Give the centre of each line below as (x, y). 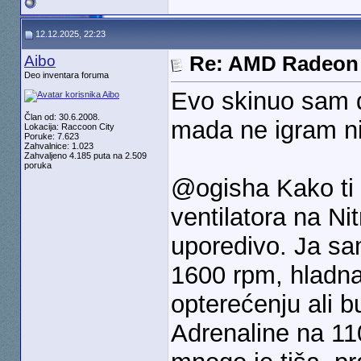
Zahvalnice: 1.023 (58, 146)
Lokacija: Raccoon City (69, 127)
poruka (37, 165)
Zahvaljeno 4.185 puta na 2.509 (85, 156)
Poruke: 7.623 (51, 136)
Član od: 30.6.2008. (62, 117)
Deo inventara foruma (66, 75)
